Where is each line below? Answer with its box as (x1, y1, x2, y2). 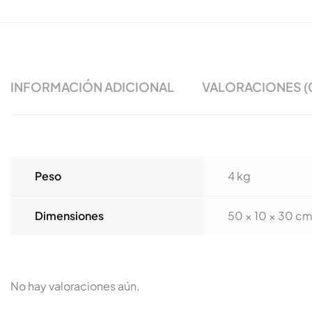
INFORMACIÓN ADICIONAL (10, 79, 174, 95)
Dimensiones (35, 208, 104, 223)
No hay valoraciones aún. (10, 279, 140, 293)
